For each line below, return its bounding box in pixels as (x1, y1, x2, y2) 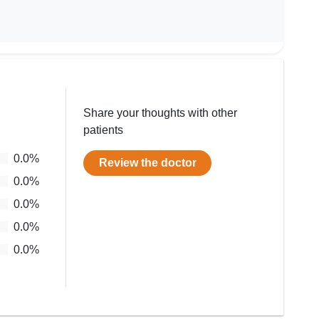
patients (83, 123, 124, 136)
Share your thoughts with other (83, 106, 238, 119)
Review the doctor (98, 156, 197, 169)
